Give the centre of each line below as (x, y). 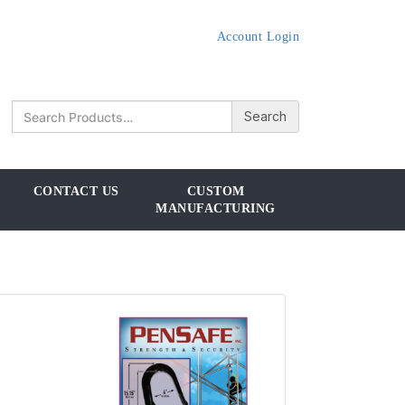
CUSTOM (216, 191)
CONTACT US (76, 191)
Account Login (258, 37)
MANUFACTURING (216, 208)
